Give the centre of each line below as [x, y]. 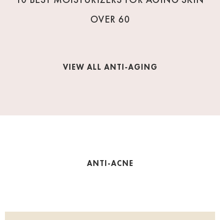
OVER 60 [110, 19]
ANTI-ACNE [110, 164]
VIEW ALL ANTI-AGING [110, 67]
